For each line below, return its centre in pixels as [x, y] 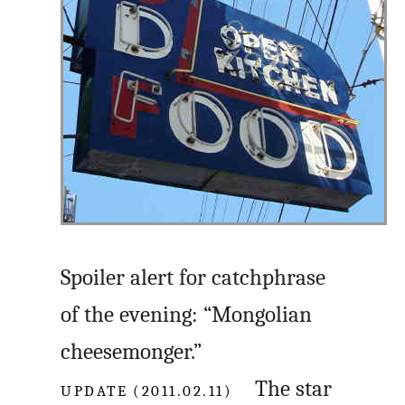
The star [283, 389]
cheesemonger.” [132, 352]
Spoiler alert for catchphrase [193, 278]
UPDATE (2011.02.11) [147, 389]
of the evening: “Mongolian [187, 315]
